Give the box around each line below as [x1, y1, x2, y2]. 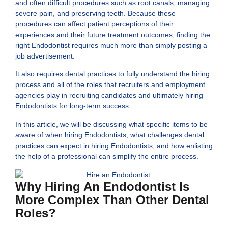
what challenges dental [128, 130, 204, 139]
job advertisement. [15, 52, 77, 61]
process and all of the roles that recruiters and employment [15, 80, 205, 89]
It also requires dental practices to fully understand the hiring [15, 70, 210, 78]
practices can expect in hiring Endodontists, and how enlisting [15, 141, 213, 150]
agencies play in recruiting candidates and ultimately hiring [15, 91, 203, 100]
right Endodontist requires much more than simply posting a [15, 41, 207, 50]
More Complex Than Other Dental [15, 193, 209, 207]
